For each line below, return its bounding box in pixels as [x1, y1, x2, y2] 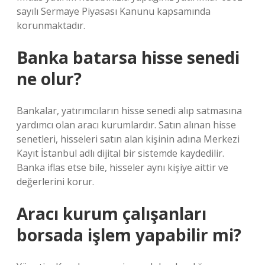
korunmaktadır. [17, 19, 85, 32]
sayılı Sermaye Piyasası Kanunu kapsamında [17, 5, 211, 18]
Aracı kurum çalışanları [17, 202, 206, 225]
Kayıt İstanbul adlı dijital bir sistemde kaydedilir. [17, 147, 224, 160]
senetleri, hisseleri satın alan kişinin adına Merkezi [17, 132, 240, 146]
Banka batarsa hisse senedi [17, 46, 240, 69]
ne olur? [17, 67, 82, 90]
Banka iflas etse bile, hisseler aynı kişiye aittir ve [17, 161, 228, 174]
